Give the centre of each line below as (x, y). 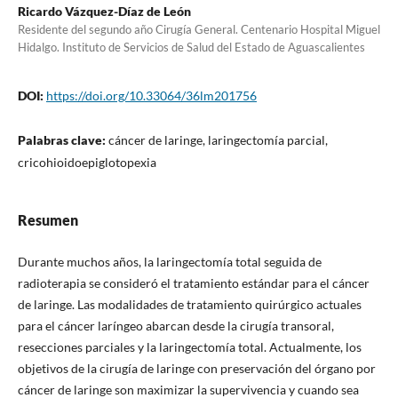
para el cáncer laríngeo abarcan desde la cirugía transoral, (175, 325)
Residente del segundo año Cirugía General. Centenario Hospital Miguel (199, 29)
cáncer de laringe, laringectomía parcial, (218, 139)
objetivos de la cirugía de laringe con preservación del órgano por (196, 368)
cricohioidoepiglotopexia (87, 162)
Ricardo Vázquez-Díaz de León (104, 11)
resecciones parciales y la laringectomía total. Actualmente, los (189, 346)
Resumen (48, 219)
